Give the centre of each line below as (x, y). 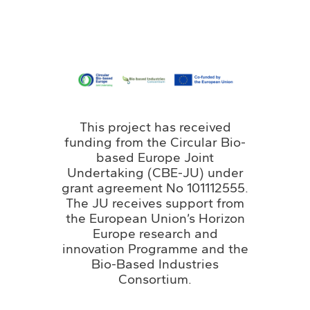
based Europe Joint (155, 158)
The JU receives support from (155, 203)
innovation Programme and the (155, 249)
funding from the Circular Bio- (155, 143)
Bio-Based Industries (155, 264)
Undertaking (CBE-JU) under (155, 173)
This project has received (155, 127)
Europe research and (155, 234)
